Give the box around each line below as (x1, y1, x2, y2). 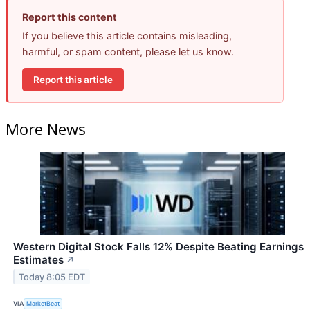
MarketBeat (26, 300, 60, 308)
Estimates (13, 253, 64, 266)
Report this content (22, 11, 117, 24)
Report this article (33, 73, 113, 85)
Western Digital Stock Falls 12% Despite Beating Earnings (13, 239, 304, 253)
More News (6, 118, 86, 139)
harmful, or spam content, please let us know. (22, 46, 234, 58)
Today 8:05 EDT (19, 271, 86, 282)
